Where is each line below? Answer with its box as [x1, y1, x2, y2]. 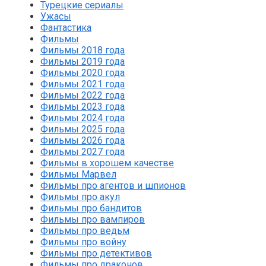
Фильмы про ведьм [40, 225, 129, 237]
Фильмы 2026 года [40, 135, 125, 147]
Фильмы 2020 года [40, 67, 125, 79]
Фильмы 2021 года [40, 78, 125, 90]
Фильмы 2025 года [40, 123, 125, 135]
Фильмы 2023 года [40, 101, 125, 113]
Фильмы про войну [40, 236, 126, 248]
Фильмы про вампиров [40, 214, 145, 226]
